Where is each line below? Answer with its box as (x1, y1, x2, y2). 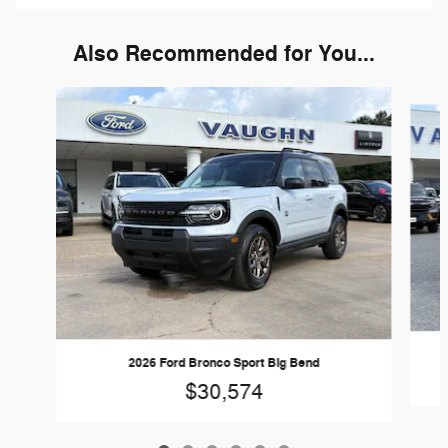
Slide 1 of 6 (7, 87, 78, 105)
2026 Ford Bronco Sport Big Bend (128, 354, 320, 371)
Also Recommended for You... (73, 39, 375, 68)
